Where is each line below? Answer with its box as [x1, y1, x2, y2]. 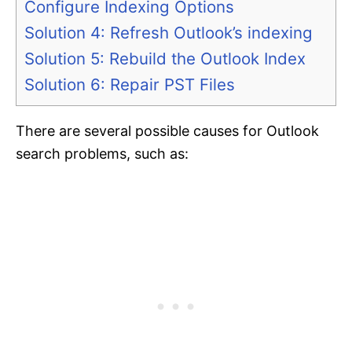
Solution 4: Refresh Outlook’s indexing [24, 23, 313, 43]
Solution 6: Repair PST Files [24, 75, 235, 95]
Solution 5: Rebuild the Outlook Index [24, 49, 306, 69]
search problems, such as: [16, 145, 189, 163]
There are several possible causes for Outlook [16, 123, 319, 140]
